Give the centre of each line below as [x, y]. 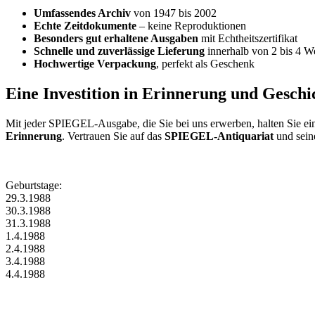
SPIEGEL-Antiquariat [219, 136]
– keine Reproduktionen [191, 26]
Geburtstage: [34, 186]
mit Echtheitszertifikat [248, 39]
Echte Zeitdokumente [85, 26]
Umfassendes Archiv [82, 13]
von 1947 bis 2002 [174, 13]
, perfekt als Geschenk [205, 64]
